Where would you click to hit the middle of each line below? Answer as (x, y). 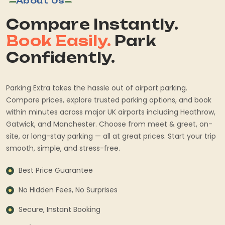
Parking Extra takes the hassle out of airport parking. (97, 88)
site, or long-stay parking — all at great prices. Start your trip (111, 136)
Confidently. (61, 57)
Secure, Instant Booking (60, 209)
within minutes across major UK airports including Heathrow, (111, 112)
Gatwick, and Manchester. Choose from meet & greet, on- (109, 124)
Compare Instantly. (92, 24)
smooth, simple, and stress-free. (63, 148)
